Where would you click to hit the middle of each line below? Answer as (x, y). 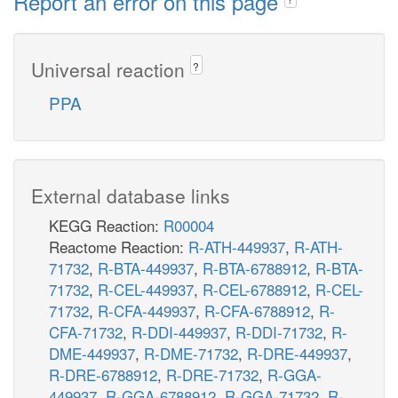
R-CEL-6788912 (255, 289)
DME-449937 (92, 353)
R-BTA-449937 (146, 267)
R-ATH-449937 (237, 246)
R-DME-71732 (191, 353)
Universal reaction (111, 69)
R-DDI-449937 (179, 331)
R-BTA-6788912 (255, 267)
